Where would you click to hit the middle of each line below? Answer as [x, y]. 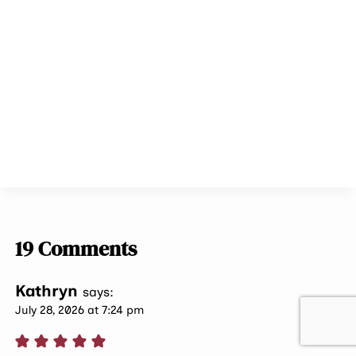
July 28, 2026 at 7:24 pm [80, 310]
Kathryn [47, 290]
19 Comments [76, 248]
